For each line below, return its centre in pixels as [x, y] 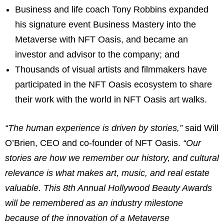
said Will [202, 128]
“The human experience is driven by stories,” [95, 128]
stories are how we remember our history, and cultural [112, 158]
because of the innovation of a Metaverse [87, 218]
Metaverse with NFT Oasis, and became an [101, 39]
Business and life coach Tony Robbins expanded [112, 9]
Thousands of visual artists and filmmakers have [111, 69]
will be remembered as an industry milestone [94, 203]
